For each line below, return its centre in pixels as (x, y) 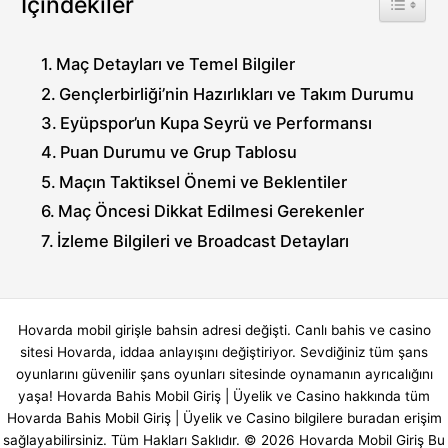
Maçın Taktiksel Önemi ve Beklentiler (203, 181)
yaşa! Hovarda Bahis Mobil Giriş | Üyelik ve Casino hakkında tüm (224, 395)
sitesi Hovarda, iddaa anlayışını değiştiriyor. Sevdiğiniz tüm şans (224, 351)
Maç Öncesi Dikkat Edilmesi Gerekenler (211, 211)
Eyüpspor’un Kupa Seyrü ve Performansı (216, 122)
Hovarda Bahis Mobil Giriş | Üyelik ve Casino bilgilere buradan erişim (224, 417)
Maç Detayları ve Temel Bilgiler (176, 64)
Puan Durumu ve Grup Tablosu (179, 152)
